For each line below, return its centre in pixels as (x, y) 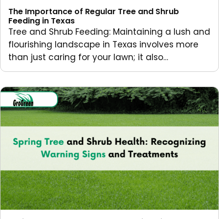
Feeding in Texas (42, 21)
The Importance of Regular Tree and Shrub (94, 11)
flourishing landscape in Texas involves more (103, 44)
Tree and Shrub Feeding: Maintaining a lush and (109, 32)
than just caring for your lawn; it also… (88, 57)
